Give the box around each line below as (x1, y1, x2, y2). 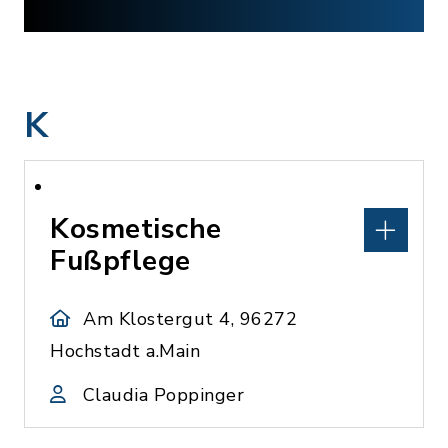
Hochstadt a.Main (50, 339, 200, 363)
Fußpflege (50, 242, 191, 280)
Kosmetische (50, 210, 222, 248)
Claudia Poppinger (82, 383, 244, 407)
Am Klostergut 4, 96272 (83, 307, 298, 331)
